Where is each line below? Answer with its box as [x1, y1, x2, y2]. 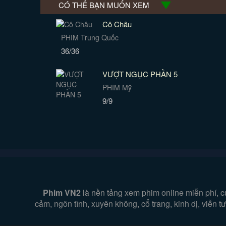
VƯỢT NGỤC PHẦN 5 [102, 69, 178, 79]
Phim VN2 [43, 187, 81, 198]
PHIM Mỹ [102, 82, 132, 92]
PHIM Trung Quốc [61, 32, 119, 42]
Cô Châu [102, 19, 132, 29]
